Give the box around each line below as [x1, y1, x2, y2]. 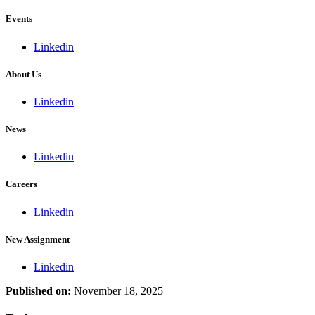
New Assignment [6, 233, 70, 245]
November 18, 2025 [74, 284, 163, 297]
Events [6, 13, 32, 25]
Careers [6, 179, 37, 190]
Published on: [6, 284, 71, 297]
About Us [6, 68, 41, 79]
